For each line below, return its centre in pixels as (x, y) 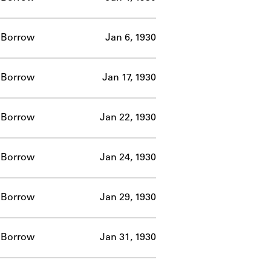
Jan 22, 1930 (128, 118)
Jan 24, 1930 (128, 158)
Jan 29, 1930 (128, 198)
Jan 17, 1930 (129, 78)
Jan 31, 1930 (128, 237)
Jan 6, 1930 (131, 38)
